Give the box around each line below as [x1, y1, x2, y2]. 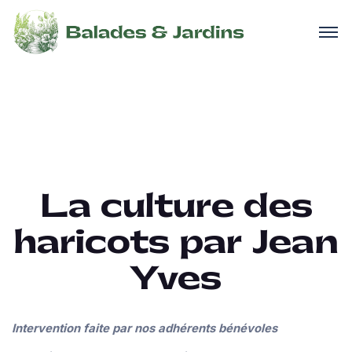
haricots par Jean [13, 226, 339, 259]
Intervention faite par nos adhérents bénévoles [12, 321, 277, 335]
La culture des [39, 190, 313, 223]
